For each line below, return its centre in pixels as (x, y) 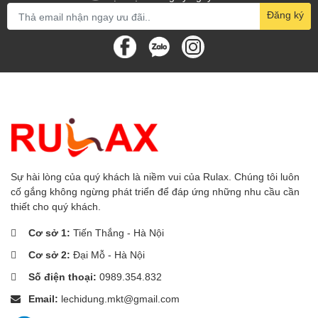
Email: (45, 299)
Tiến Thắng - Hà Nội (119, 233)
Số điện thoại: (64, 277)
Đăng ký (285, 15)
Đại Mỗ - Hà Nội (109, 255)
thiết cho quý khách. (56, 207)
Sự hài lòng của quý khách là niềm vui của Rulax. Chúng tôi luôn (155, 177)
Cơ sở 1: (51, 233)
